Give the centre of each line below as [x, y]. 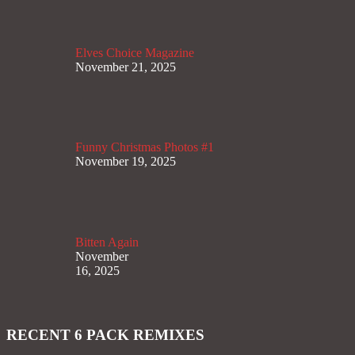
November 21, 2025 [126, 67]
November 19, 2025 [126, 162]
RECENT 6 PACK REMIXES [105, 334]
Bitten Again [107, 242]
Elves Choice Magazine [135, 52]
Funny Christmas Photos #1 [145, 147]
